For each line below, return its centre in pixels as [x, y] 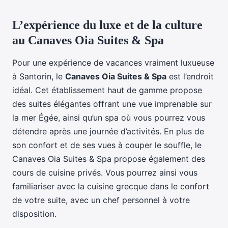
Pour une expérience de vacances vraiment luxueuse [113, 63]
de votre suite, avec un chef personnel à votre [101, 200]
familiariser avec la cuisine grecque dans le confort [111, 187]
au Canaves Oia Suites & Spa [88, 40]
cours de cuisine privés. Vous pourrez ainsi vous [105, 173]
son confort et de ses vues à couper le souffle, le [107, 145]
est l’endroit [190, 77]
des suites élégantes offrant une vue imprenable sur [112, 104]
